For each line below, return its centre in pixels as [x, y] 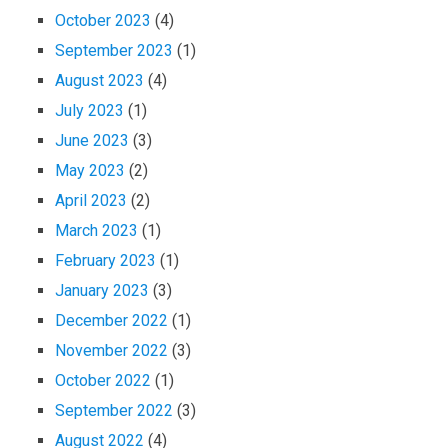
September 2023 [114, 51]
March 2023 [96, 231]
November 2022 [111, 351]
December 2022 [111, 321]
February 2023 [105, 261]
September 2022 [114, 411]
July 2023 [89, 111]
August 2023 [99, 81]
